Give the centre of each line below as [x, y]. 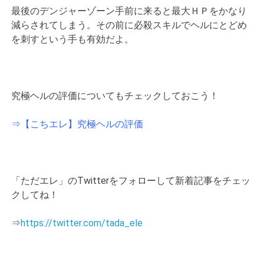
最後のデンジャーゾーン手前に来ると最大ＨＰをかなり [129, 11]
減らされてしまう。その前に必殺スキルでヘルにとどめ [129, 25]
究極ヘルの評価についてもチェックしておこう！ [115, 95]
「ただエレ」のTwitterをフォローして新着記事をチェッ [131, 180]
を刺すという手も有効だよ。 [73, 39]
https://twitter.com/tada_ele [82, 223]
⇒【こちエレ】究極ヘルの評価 [77, 124]
